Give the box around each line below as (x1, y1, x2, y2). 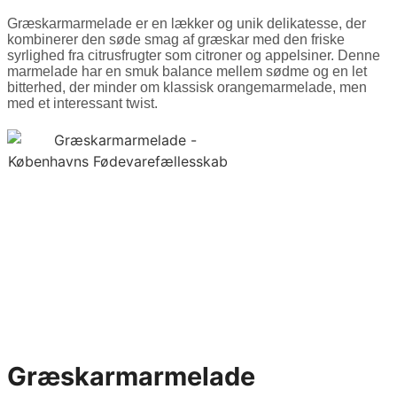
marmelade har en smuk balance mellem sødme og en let (7, 64, 367, 79)
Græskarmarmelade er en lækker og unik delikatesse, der (7, 16, 366, 31)
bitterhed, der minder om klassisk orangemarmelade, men (7, 80, 367, 95)
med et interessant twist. (7, 96, 158, 111)
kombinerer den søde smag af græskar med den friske (7, 32, 345, 47)
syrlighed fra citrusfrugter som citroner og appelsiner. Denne (7, 48, 380, 63)
